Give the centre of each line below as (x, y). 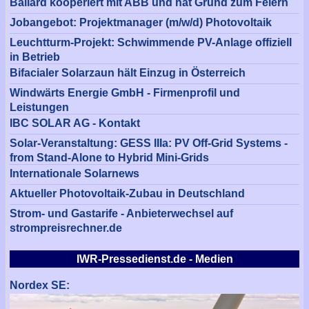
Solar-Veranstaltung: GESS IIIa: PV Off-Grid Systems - (149, 143)
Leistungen (39, 106)
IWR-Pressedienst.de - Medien (154, 259)
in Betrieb (35, 56)
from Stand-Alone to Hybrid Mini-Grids (109, 157)
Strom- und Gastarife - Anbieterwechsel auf (121, 213)
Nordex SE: (40, 286)
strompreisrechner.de (66, 227)
